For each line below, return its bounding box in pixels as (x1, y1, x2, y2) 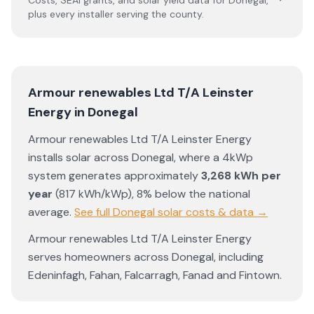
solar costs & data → (155, 205, 268, 219)
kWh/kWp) (76, 186, 132, 201)
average (28, 205, 69, 219)
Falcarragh (125, 268, 178, 282)
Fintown (239, 268, 280, 282)
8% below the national (137, 186, 250, 201)
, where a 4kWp (174, 150, 253, 165)
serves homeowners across (28, 250, 172, 264)
